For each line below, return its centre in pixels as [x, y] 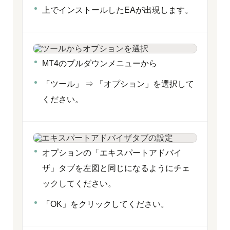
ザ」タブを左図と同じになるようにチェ [116, 168]
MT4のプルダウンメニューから [100, 63]
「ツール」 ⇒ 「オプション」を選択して [118, 84]
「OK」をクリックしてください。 [106, 204]
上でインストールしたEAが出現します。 [118, 10]
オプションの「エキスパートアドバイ [112, 153]
